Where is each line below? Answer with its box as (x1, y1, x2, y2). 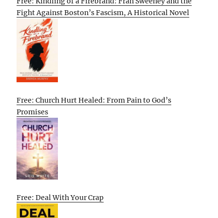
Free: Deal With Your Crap (17, 193, 104, 202)
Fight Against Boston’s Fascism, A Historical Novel (17, 8, 190, 17)
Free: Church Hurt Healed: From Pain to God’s (17, 95, 172, 105)
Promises (17, 107, 49, 116)
